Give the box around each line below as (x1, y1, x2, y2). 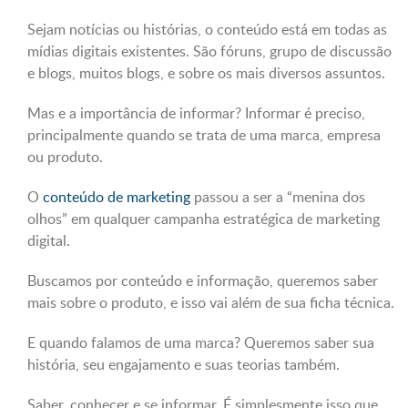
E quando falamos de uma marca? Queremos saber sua (27, 332, 374, 352)
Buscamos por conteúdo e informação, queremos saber (27, 270, 378, 291)
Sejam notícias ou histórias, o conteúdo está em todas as (27, 19, 387, 39)
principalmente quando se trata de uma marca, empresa (27, 125, 381, 145)
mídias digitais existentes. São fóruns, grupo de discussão (27, 41, 392, 61)
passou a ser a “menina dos (190, 187, 365, 207)
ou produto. (27, 147, 103, 167)
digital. (27, 230, 70, 250)
